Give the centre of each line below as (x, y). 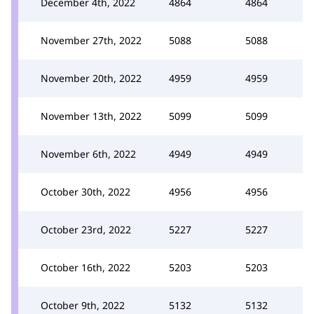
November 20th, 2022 (91, 78)
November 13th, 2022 (91, 116)
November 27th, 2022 (91, 40)
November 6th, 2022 (88, 154)
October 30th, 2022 (86, 192)
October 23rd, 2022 (86, 230)
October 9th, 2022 (83, 305)
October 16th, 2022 (86, 267)
